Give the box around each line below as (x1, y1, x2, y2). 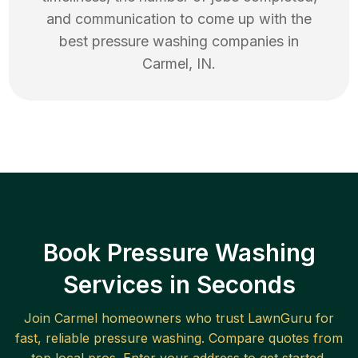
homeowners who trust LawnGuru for (97, 310, 334, 327)
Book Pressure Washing (42, 238, 316, 268)
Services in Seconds (62, 270, 296, 300)
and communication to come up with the (46, 10, 312, 28)
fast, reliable (15, 330, 93, 347)
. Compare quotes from (201, 330, 343, 347)
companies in (208, 33, 299, 50)
